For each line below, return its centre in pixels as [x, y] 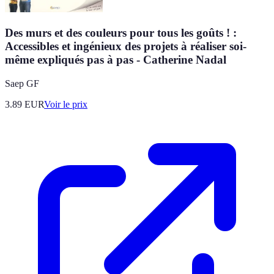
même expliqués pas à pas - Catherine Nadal [116, 60]
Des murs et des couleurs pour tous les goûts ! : [121, 33]
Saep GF [22, 83]
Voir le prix [66, 104]
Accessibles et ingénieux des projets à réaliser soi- [126, 46]
